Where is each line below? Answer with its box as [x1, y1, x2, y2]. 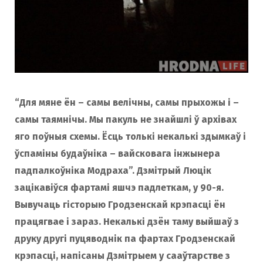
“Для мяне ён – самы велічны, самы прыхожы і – [15, 96, 239, 108]
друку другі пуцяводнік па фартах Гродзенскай [15, 232, 235, 244]
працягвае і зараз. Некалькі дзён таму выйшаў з [15, 215, 239, 227]
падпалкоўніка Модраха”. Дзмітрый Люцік [15, 164, 211, 176]
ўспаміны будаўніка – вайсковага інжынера [15, 147, 220, 159]
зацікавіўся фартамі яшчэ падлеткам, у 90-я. [15, 181, 224, 193]
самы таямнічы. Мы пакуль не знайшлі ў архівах [15, 113, 237, 125]
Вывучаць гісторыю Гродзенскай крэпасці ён [15, 198, 225, 210]
